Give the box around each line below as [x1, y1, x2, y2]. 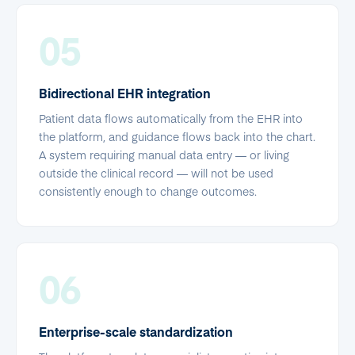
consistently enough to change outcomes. [39, 183, 257, 199]
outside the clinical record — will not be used [39, 165, 273, 181]
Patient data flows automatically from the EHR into [39, 110, 303, 126]
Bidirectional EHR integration [39, 84, 211, 101]
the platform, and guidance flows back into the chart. [39, 128, 315, 144]
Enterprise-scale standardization [39, 323, 233, 340]
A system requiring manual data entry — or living [39, 147, 289, 162]
